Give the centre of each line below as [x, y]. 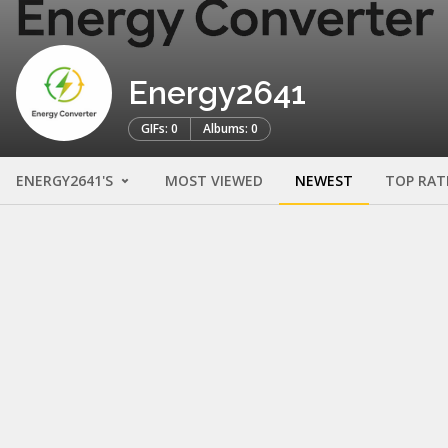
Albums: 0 [230, 129]
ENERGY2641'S [66, 181]
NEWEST [324, 181]
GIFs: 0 [159, 129]
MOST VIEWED [214, 181]
